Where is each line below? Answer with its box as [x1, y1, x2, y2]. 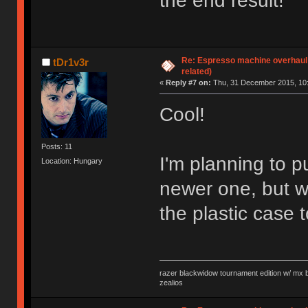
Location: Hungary [41, 157, 103, 166]
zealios [159, 278, 183, 287]
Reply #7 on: [165, 78, 211, 87]
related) [181, 67, 212, 77]
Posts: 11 [41, 142, 73, 151]
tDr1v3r [52, 56, 89, 69]
